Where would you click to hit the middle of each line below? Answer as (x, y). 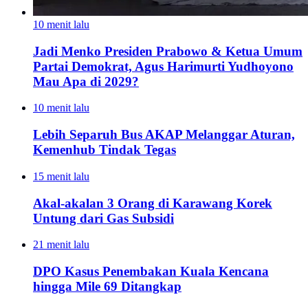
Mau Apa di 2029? (86, 81)
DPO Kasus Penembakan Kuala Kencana (151, 272)
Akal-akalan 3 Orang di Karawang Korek (153, 203)
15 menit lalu (61, 176)
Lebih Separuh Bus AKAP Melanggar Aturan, (164, 135)
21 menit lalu (61, 245)
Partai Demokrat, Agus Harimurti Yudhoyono (163, 66)
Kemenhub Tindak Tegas (104, 150)
